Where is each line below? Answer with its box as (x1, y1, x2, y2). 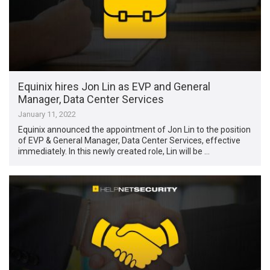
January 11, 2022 (18, 110, 77, 119)
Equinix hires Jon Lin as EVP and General (18, 80, 211, 93)
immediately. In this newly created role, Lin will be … (18, 146, 210, 157)
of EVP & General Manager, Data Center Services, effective (18, 136, 241, 146)
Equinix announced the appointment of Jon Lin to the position (18, 125, 251, 135)
